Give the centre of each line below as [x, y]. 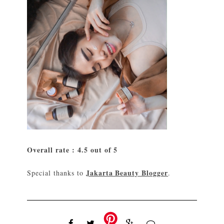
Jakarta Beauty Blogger [127, 173]
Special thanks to [56, 173]
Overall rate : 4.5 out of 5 [72, 150]
